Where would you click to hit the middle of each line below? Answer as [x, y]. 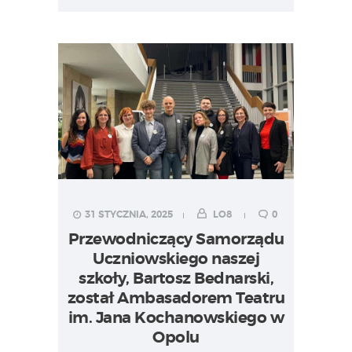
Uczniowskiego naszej [176, 258]
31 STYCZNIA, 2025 [128, 215]
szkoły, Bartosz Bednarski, [176, 278]
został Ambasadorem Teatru [176, 298]
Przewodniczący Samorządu [176, 239]
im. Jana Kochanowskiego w [176, 317]
